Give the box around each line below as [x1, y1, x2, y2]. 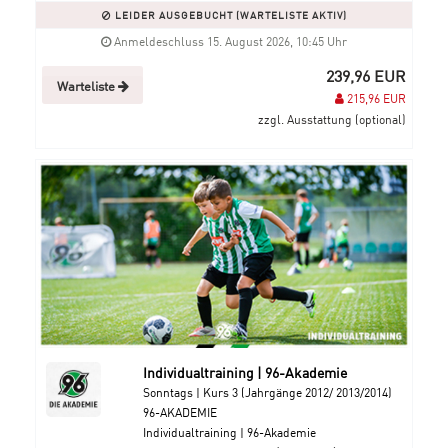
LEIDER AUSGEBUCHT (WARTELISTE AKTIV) [111, 8, 347, 22]
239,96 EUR [326, 64, 406, 87]
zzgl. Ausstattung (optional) [258, 110, 406, 128]
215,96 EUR [344, 89, 406, 107]
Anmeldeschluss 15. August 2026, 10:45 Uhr [111, 32, 347, 50]
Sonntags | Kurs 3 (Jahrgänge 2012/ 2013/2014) [142, 383, 392, 401]
